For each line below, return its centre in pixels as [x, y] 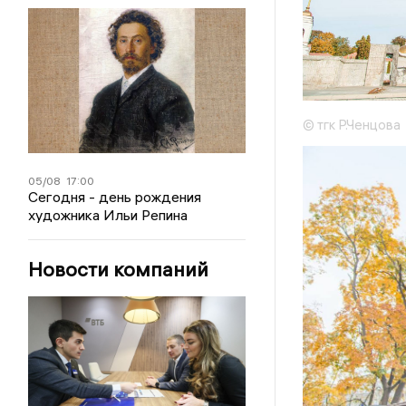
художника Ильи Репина [108, 214]
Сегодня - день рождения [115, 196]
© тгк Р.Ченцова [351, 125]
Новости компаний [119, 269]
